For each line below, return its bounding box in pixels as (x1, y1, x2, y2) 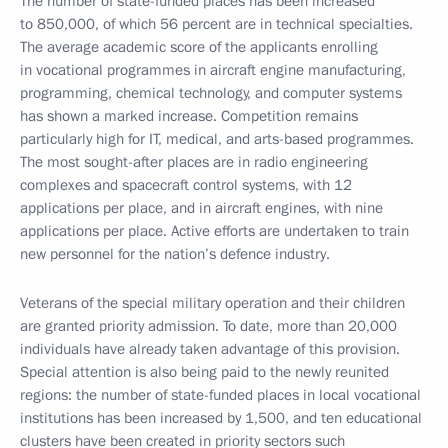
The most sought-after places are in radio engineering (20, 152, 368, 172)
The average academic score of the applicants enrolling (20, 37, 378, 57)
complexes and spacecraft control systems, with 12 (20, 175, 352, 195)
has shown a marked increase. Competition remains (20, 106, 358, 126)
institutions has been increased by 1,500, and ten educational (20, 408, 422, 428)
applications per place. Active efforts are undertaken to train (20, 221, 409, 241)
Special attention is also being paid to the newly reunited (20, 362, 389, 382)
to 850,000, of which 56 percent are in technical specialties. (20, 14, 413, 34)
